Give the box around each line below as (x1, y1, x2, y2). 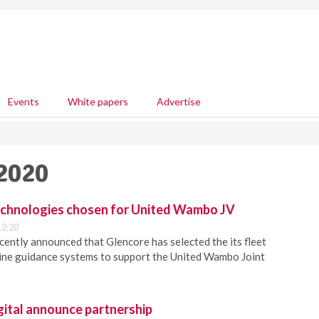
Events (8, 95, 39, 108)
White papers (68, 95, 128, 108)
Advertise (157, 95, 201, 108)
